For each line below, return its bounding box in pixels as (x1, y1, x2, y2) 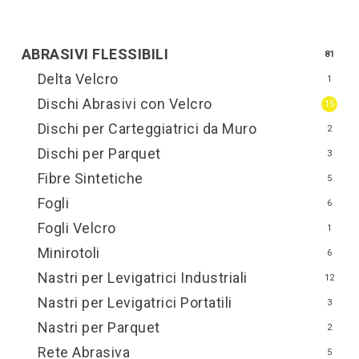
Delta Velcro (37, 71, 119, 88)
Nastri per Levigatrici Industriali (37, 269, 248, 287)
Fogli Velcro (37, 220, 116, 237)
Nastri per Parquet (37, 319, 160, 337)
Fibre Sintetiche (37, 170, 143, 188)
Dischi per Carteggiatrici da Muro (37, 120, 257, 138)
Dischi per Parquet (37, 145, 161, 163)
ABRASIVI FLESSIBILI (21, 46, 169, 63)
